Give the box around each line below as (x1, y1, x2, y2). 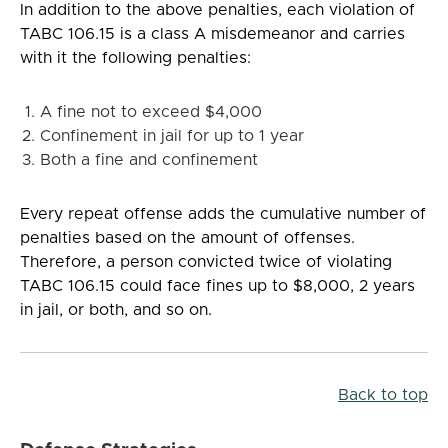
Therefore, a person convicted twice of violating (20, 253, 392, 270)
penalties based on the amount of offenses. (20, 229, 355, 246)
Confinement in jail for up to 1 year (40, 127, 304, 144)
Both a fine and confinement (40, 151, 258, 168)
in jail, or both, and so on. (20, 301, 212, 318)
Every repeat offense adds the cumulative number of (20, 205, 426, 222)
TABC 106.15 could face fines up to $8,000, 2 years (20, 277, 415, 294)
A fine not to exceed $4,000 (40, 103, 262, 120)
